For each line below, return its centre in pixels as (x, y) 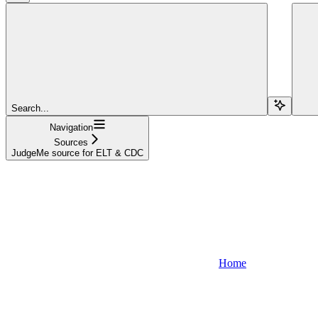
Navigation (71, 127)
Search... (30, 108)
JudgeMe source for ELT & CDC (77, 153)
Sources (71, 142)
